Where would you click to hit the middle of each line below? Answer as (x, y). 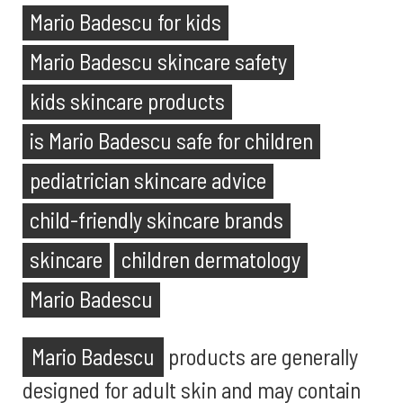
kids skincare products (127, 101)
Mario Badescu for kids (125, 22)
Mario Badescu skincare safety (158, 61)
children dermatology (211, 259)
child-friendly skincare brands (157, 219)
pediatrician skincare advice (148, 180)
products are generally (261, 356)
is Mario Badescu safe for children (171, 140)
